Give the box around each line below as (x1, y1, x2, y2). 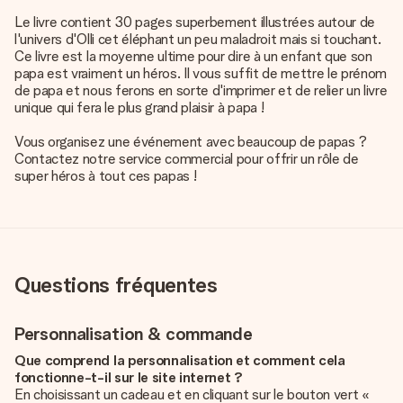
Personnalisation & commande (14, 323, 253, 345)
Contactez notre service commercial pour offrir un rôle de (14, 150, 359, 167)
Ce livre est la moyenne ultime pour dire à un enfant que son (14, 48, 372, 65)
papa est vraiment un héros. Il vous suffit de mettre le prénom (14, 65, 388, 82)
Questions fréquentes (14, 272, 218, 298)
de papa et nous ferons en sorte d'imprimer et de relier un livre (14, 82, 388, 99)
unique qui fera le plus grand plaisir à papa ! (14, 99, 264, 116)
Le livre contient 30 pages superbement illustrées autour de (14, 13, 376, 31)
